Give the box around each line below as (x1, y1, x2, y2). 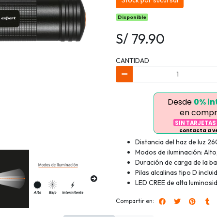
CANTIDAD (116, 56, 149, 65)
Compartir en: (116, 197, 154, 205)
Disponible (118, 14, 147, 21)
